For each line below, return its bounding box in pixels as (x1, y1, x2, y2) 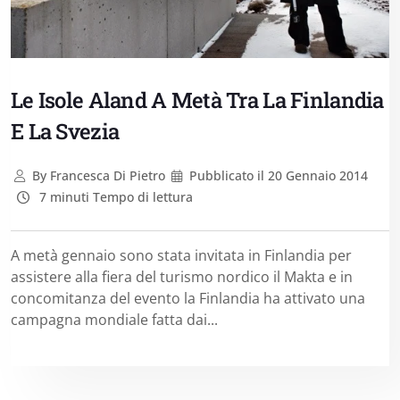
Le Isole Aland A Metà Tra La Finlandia (11, 86, 384, 115)
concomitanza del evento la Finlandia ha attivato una (11, 288, 365, 309)
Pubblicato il (189, 167, 265, 185)
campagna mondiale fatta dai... (11, 310, 218, 330)
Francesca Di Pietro (46, 167, 165, 185)
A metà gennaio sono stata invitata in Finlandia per (11, 246, 352, 266)
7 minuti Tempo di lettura (35, 188, 193, 206)
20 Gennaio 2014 (264, 167, 369, 185)
